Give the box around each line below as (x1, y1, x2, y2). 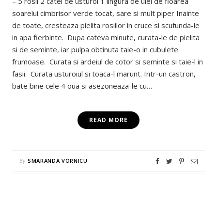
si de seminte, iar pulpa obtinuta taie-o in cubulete (12, 45, 178, 55)
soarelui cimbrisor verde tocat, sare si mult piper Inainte (12, 8, 199, 18)
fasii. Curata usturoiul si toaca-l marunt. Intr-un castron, (12, 69, 196, 79)
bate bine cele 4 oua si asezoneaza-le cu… (12, 81, 152, 91)
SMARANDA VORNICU (28, 157, 88, 165)
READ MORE (89, 116, 128, 124)
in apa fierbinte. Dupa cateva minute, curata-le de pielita (12, 32, 200, 43)
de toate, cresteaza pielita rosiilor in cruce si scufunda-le (12, 20, 200, 31)
